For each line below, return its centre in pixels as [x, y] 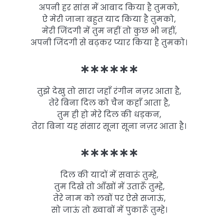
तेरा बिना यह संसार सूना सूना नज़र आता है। [109, 126]
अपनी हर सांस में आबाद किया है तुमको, [109, 7]
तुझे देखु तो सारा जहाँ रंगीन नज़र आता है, [109, 91]
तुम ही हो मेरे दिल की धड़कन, [109, 114]
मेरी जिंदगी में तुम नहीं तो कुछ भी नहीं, [109, 31]
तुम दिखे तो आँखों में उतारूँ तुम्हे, [109, 187]
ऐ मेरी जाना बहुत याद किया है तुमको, [109, 19]
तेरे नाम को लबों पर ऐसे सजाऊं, [109, 199]
